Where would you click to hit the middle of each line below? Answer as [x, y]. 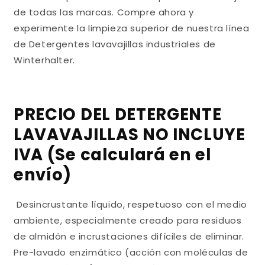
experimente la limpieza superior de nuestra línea [132, 28]
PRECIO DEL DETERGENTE [118, 114]
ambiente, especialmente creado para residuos [128, 221]
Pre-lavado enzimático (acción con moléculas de [131, 253]
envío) [43, 174]
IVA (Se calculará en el [112, 154]
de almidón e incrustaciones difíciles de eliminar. [129, 237]
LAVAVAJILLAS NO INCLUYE [130, 134]
